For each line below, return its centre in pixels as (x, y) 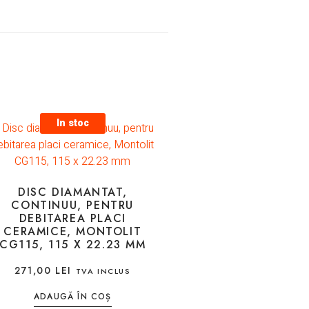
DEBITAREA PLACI (72, 219)
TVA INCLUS (103, 271)
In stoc (72, 123)
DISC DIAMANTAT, (73, 192)
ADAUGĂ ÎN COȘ (72, 296)
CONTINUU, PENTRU (73, 206)
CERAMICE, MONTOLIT (73, 232)
